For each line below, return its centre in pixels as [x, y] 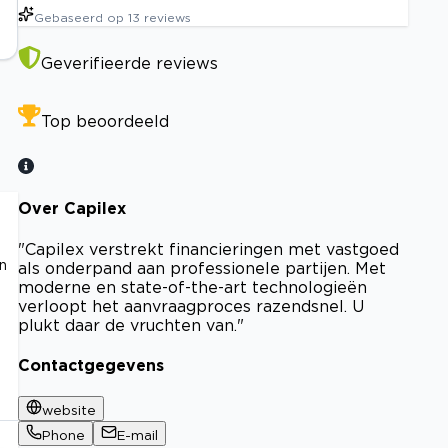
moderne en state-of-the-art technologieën [192, 286]
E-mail [137, 435]
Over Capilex [72, 208]
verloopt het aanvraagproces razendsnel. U [191, 305]
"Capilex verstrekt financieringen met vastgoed [208, 248]
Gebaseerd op [79, 17]
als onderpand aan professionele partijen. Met [202, 267]
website [69, 410]
